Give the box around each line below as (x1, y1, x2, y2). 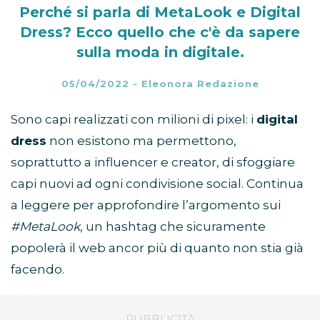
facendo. (11, 262, 64, 277)
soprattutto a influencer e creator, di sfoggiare (11, 155, 295, 170)
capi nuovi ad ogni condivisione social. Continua (11, 176, 304, 191)
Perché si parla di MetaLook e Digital (19, 4, 301, 21)
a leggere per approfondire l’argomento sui (11, 198, 281, 213)
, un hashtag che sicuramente (80, 219, 266, 234)
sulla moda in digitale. (76, 44, 244, 61)
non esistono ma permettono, (46, 134, 236, 149)
